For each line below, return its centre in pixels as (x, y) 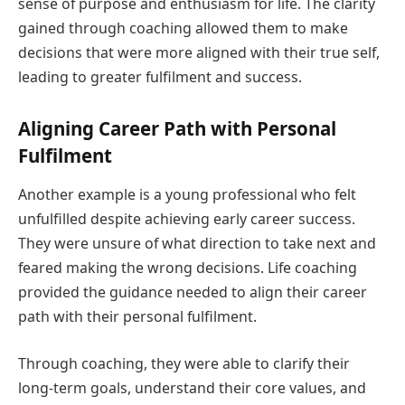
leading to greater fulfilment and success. (160, 77)
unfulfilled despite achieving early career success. (187, 219)
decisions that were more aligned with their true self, (199, 53)
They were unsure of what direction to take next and (197, 244)
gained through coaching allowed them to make (183, 28)
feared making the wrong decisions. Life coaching (188, 268)
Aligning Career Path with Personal (177, 128)
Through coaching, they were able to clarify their (184, 363)
